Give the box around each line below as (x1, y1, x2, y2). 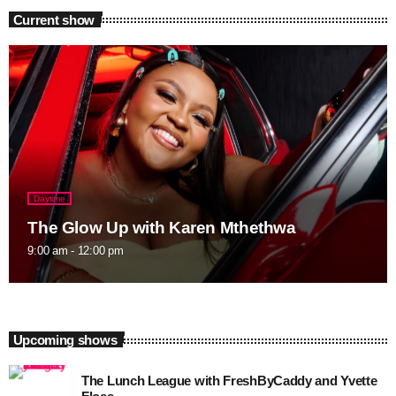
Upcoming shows (12, 331, 118, 347)
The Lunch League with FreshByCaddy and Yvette (81, 372, 377, 388)
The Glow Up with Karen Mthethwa (27, 218, 296, 238)
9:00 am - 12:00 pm (27, 244, 124, 258)
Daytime (34, 194, 65, 204)
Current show (12, 11, 95, 27)
